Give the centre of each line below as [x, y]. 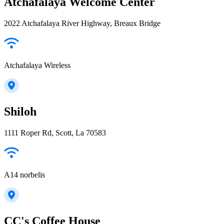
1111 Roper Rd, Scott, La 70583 [55, 132]
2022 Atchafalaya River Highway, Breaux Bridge [82, 23]
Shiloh [20, 111]
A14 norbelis [24, 174]
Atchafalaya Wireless [37, 65]
